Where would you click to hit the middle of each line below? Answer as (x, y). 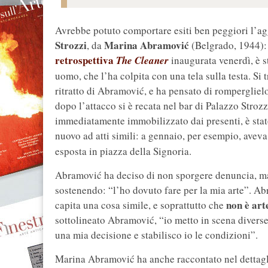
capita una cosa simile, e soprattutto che (141, 205)
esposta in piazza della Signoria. (123, 151)
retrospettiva (86, 60)
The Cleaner (142, 61)
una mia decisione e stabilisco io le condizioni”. (156, 235)
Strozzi (71, 45)
